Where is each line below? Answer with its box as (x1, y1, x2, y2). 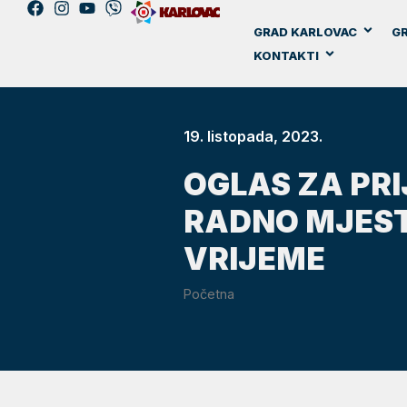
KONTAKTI (253, 48, 319, 63)
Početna (183, 286, 234, 302)
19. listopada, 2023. (183, 127, 323, 145)
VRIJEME (183, 240, 325, 277)
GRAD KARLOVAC (253, 25, 357, 39)
